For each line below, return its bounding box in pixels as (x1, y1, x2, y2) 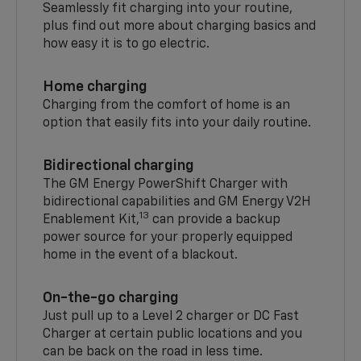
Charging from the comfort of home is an (43, 99, 291, 113)
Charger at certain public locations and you (43, 328, 303, 342)
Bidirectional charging (43, 159, 195, 174)
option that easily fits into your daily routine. (43, 117, 315, 131)
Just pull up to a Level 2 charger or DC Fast (43, 310, 300, 324)
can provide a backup (149, 214, 281, 227)
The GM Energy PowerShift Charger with (43, 178, 288, 192)
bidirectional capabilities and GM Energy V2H (43, 196, 312, 210)
